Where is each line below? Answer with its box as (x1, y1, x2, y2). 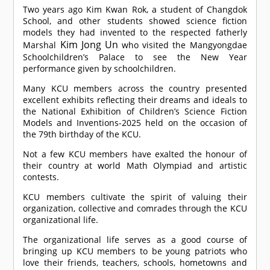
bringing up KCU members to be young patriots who (23, 245, 247, 257)
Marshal (23, 39, 60, 51)
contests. (23, 171, 60, 183)
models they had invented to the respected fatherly (23, 27, 247, 39)
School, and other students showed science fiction (23, 15, 247, 27)
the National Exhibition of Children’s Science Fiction (23, 105, 247, 118)
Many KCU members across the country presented (23, 83, 247, 95)
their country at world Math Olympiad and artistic (23, 160, 247, 172)
